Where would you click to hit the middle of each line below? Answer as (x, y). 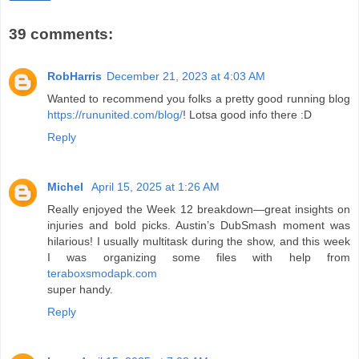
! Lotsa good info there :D (247, 114)
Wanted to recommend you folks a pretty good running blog (199, 98)
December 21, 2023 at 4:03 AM (186, 76)
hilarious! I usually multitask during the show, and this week (199, 241)
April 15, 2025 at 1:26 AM (155, 186)
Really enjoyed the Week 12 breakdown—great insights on (199, 209)
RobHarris (75, 76)
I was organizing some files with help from (199, 257)
